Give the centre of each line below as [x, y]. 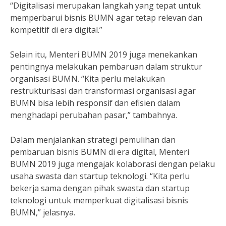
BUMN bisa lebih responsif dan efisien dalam [95, 103]
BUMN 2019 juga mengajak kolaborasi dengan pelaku [112, 164]
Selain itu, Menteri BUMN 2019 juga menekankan [104, 54]
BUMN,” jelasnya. [43, 212]
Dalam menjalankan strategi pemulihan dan [93, 140]
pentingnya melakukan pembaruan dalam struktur [106, 67]
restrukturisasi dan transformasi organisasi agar [103, 91]
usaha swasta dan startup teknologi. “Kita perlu [100, 176]
